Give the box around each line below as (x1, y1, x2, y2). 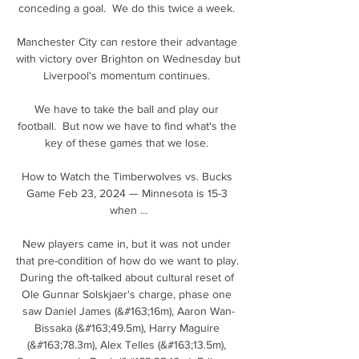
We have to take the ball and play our (34, 102, 219, 115)
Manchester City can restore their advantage (16, 34, 237, 48)
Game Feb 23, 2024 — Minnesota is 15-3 (26, 186, 228, 200)
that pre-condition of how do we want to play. (16, 253, 239, 267)
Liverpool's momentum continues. (43, 68, 213, 82)
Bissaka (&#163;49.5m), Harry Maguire (34, 321, 220, 334)
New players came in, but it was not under (22, 236, 231, 250)
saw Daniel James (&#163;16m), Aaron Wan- (22, 304, 235, 317)
